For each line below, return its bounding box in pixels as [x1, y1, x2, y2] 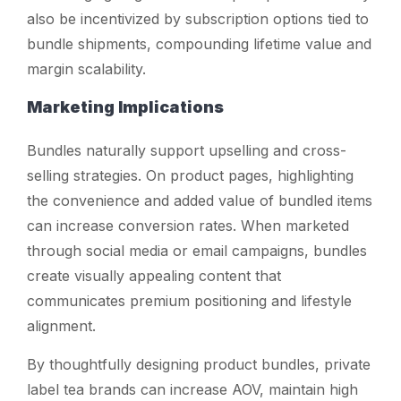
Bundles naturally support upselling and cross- [27, 141, 346, 159]
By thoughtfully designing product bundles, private [27, 354, 371, 373]
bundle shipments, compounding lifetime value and [27, 34, 371, 53]
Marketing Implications [27, 97, 224, 116]
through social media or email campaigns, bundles [27, 241, 367, 260]
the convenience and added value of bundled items [27, 191, 372, 209]
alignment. [27, 316, 96, 335]
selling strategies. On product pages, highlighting [27, 166, 354, 184]
